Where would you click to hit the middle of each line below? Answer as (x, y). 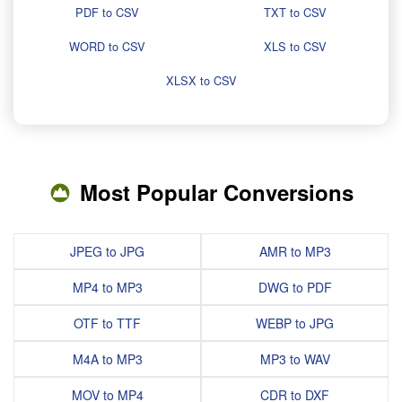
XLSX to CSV (201, 80)
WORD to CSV (107, 46)
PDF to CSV (107, 12)
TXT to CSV (295, 12)
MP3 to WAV (295, 359)
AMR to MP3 (295, 251)
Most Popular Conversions (216, 192)
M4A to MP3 (107, 359)
